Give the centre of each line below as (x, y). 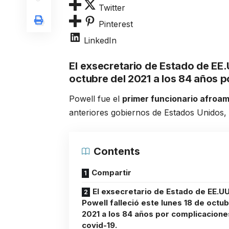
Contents (117, 151)
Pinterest (116, 24)
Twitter (112, 8)
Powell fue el (96, 98)
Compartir (112, 172)
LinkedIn (100, 40)
